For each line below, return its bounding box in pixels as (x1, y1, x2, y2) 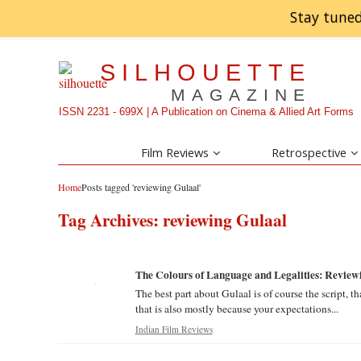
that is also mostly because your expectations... (135, 301, 338, 316)
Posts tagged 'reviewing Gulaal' (81, 180, 201, 193)
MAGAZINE (171, 85, 312, 105)
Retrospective (272, 144, 347, 160)
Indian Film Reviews (135, 323, 213, 335)
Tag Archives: (58, 207, 163, 232)
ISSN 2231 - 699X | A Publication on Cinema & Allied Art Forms (59, 106, 355, 118)
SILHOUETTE (100, 59, 312, 85)
